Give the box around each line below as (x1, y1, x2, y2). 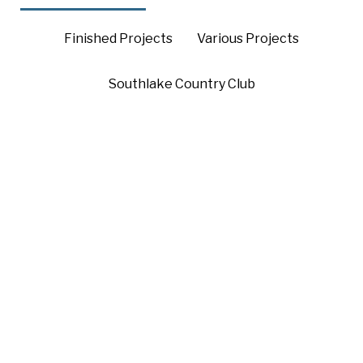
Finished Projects (64, 31, 173, 46)
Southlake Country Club (108, 76, 255, 92)
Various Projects (197, 31, 299, 46)
